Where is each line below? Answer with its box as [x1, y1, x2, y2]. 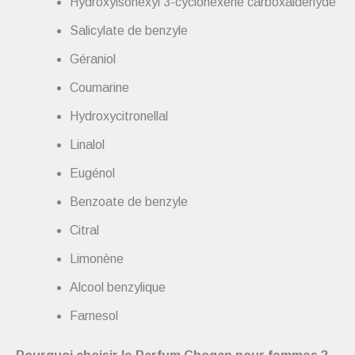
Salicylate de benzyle [70, 23, 188, 37]
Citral [70, 223, 99, 237]
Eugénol [70, 166, 115, 180]
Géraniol [70, 52, 116, 66]
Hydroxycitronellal [70, 109, 168, 123]
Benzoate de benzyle [70, 194, 188, 208]
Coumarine [70, 80, 129, 94]
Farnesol [70, 308, 118, 323]
